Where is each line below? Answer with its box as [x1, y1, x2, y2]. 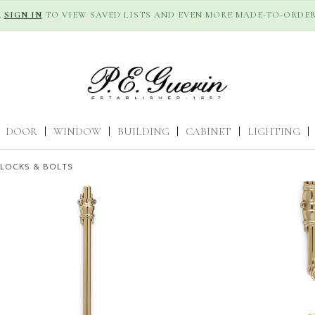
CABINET [186, 125, 231, 138]
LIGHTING [247, 125, 300, 138]
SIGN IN [4, 9, 42, 20]
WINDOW [53, 125, 101, 138]
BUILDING [117, 125, 169, 138]
